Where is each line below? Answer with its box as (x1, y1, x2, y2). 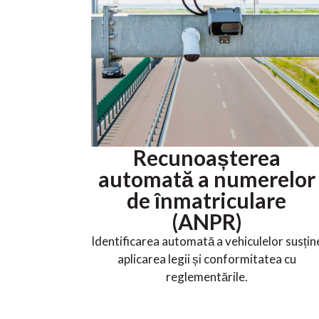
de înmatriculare (127, 187, 287, 214)
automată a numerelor (98, 166, 315, 192)
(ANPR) (171, 209, 242, 235)
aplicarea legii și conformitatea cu (117, 251, 296, 267)
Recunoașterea (132, 145, 281, 171)
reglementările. (165, 269, 248, 285)
